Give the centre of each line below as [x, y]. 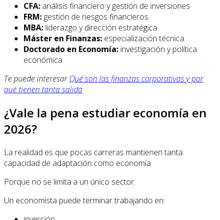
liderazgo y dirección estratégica [100, 28]
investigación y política [158, 49]
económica [43, 60]
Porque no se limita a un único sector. [70, 182]
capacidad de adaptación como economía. [78, 163]
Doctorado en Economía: [71, 49]
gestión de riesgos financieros [95, 17]
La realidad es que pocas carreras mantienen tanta [93, 152]
